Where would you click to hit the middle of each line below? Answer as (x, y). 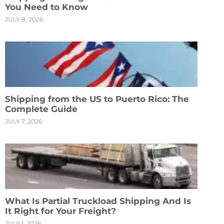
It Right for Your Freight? (60, 211)
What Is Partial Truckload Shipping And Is (98, 201)
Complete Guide (41, 109)
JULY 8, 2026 (24, 19)
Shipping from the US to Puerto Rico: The (97, 99)
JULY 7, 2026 (23, 121)
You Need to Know (46, 7)
